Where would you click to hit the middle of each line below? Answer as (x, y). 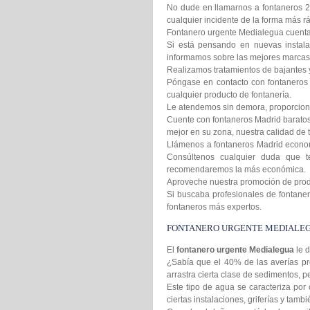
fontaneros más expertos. (214, 207)
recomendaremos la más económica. (236, 170)
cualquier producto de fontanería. (229, 95)
